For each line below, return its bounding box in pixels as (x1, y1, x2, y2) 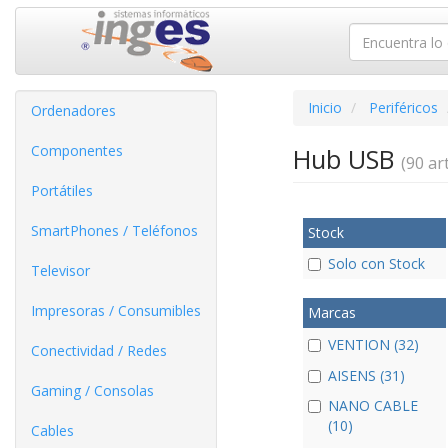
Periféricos (368, 98, 438, 117)
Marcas (307, 303, 356, 323)
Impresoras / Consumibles (31, 301, 201, 320)
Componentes (31, 141, 123, 160)
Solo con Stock (327, 254, 425, 274)
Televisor (31, 261, 90, 280)
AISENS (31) (327, 365, 405, 385)
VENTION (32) (327, 334, 419, 354)
